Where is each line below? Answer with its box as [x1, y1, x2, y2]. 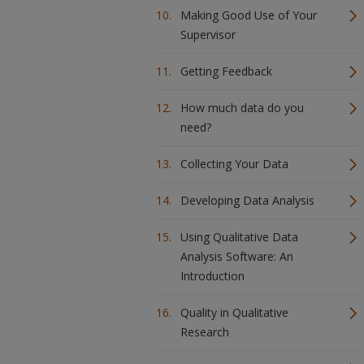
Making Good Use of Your [180, 7, 317, 23]
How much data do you [180, 100, 304, 115]
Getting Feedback [180, 63, 272, 79]
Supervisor [180, 27, 236, 42]
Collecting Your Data [180, 156, 288, 171]
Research [180, 324, 229, 340]
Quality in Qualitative [180, 305, 288, 320]
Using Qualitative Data [180, 229, 298, 245]
